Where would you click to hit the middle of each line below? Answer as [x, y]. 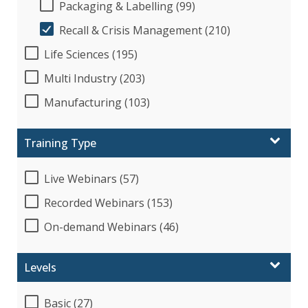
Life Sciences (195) [91, 54]
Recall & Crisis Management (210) [145, 30]
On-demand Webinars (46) [111, 227]
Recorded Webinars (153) [108, 202]
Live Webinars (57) [91, 178]
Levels [40, 267]
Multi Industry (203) [95, 78]
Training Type [60, 143]
